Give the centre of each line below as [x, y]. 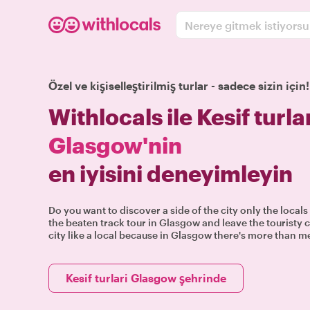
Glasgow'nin [115, 145]
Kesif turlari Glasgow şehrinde [146, 278]
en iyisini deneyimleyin [171, 173]
